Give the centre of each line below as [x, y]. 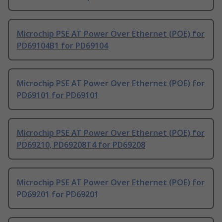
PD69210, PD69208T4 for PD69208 [81, 145]
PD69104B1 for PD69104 [62, 46]
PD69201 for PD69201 [58, 194]
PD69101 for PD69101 [58, 95]
